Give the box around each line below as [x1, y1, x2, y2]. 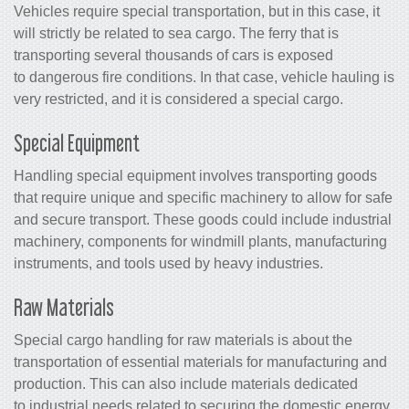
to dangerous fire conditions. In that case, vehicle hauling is [14, 69, 394, 86]
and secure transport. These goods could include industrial [14, 212, 392, 228]
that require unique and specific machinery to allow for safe [14, 190, 393, 206]
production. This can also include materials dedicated [14, 376, 358, 393]
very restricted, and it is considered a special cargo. [14, 91, 343, 108]
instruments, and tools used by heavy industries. [14, 256, 323, 272]
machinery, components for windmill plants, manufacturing [14, 234, 387, 250]
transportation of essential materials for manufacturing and [14, 354, 387, 371]
